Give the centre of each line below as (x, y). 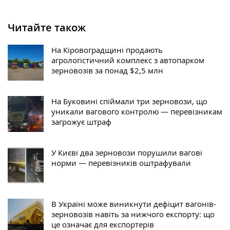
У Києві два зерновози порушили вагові (127, 153)
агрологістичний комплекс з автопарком (128, 60)
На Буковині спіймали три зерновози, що (129, 101)
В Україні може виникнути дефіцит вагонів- (134, 204)
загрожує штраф (81, 122)
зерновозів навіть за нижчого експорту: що (133, 214)
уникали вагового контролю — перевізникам (137, 112)
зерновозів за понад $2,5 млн (107, 71)
